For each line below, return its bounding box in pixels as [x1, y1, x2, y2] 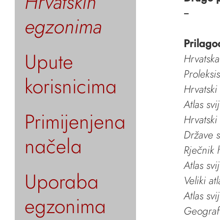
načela [25, 132, 82, 161]
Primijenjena [25, 107, 126, 136]
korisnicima [25, 72, 117, 101]
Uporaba [25, 167, 99, 196]
